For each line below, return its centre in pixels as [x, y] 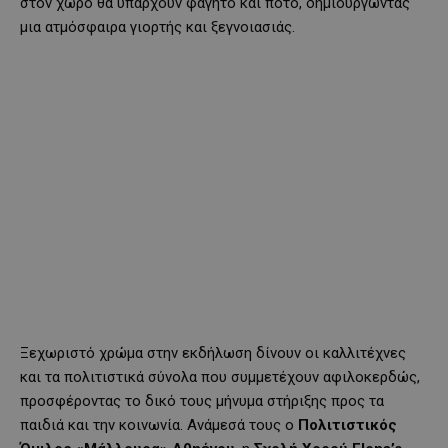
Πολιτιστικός [347, 424]
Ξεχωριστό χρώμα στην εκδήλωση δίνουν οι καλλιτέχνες [213, 352]
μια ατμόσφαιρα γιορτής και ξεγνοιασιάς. [157, 26]
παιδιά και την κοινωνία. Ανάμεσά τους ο [159, 424]
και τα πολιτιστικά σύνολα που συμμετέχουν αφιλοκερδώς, [220, 376]
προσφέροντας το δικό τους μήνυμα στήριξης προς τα [202, 400]
